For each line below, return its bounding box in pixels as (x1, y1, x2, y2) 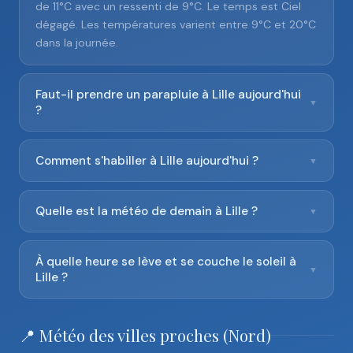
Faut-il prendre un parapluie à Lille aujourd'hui (35, 87, 301, 102)
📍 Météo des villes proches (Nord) (19, 324, 271, 346)
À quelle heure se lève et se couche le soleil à (35, 254, 296, 269)
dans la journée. (35, 35, 118, 50)
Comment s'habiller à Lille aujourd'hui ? (35, 153, 258, 169)
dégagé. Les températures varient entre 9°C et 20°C (35, 17, 316, 32)
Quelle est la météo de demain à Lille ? (35, 203, 258, 219)
